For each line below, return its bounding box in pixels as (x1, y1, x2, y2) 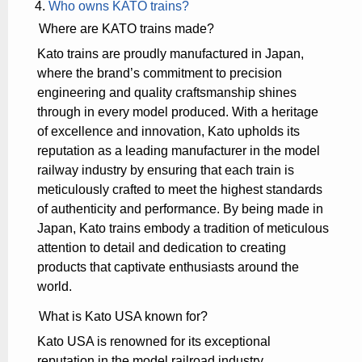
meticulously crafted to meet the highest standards (37, 183, 322, 197)
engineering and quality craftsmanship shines (37, 86, 297, 100)
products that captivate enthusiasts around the (37, 260, 299, 275)
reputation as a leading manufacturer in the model (37, 144, 320, 158)
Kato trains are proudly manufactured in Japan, (37, 47, 304, 61)
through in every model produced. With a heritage (37, 105, 318, 120)
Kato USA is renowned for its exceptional (37, 335, 271, 349)
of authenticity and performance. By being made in (37, 202, 323, 217)
